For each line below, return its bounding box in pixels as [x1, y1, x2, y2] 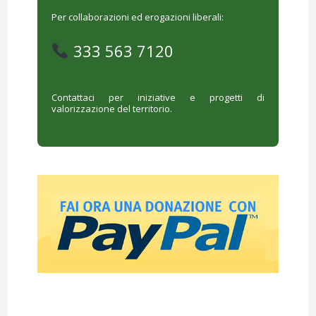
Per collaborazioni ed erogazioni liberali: [51, 11, 224, 24]
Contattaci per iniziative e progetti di [51, 91, 265, 104]
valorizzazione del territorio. [51, 102, 172, 116]
